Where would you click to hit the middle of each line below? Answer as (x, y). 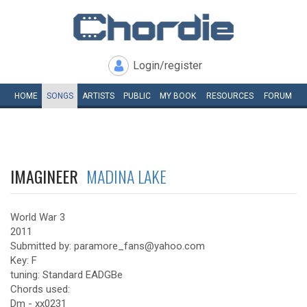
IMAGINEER (48, 176)
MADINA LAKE (126, 176)
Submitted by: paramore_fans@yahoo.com (108, 246)
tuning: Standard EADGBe (66, 275)
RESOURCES (230, 96)
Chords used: (40, 289)
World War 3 (38, 217)
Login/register (168, 65)
